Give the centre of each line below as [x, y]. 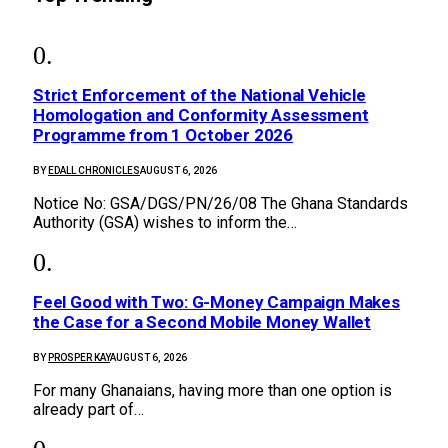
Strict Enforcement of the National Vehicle [199, 94]
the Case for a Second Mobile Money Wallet [202, 322]
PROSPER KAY [79, 358]
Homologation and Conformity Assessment [201, 114]
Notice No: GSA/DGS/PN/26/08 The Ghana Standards [220, 203]
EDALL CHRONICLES [94, 170]
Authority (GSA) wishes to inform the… [165, 222]
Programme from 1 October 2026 [163, 134]
